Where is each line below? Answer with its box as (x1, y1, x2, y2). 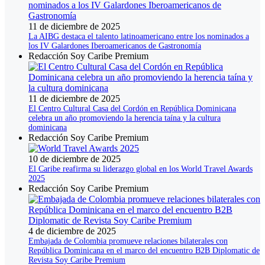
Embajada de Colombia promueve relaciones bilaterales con (28, 237, 228, 246)
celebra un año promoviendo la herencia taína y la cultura (28, 114, 221, 123)
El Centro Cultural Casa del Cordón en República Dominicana (28, 104, 236, 114)
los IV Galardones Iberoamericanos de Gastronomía (28, 41, 201, 51)
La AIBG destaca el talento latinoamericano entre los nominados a (28, 32, 249, 41)
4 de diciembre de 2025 (28, 226, 116, 237)
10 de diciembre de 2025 (28, 154, 121, 164)
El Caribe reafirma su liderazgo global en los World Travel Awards (28, 164, 253, 174)
